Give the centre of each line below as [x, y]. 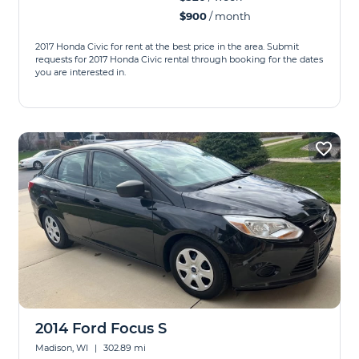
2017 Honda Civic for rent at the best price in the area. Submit [167, 46]
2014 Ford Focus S [101, 329]
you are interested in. [81, 72]
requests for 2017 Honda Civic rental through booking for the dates [179, 59]
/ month [229, 16]
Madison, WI [63, 348]
